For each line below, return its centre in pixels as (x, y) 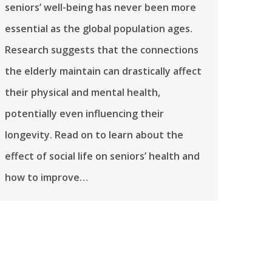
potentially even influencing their (84, 114)
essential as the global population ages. (99, 29)
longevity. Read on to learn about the (94, 135)
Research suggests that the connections (102, 50)
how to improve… (46, 178)
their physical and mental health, (83, 93)
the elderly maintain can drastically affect (103, 71)
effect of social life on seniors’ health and (102, 156)
